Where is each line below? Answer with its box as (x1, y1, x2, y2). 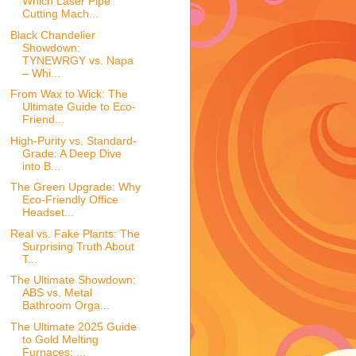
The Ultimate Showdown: (10, 273, 136, 287)
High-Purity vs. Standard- (10, 133, 137, 147)
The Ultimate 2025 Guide (10, 319, 137, 333)
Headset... (21, 206, 74, 219)
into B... (21, 159, 60, 172)
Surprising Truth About (21, 239, 134, 253)
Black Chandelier (10, 28, 95, 41)
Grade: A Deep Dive (21, 146, 122, 160)
